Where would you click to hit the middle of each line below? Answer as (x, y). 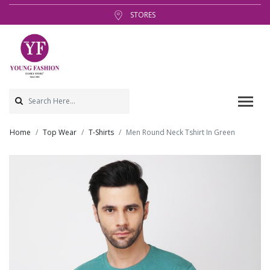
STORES (142, 15)
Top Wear (60, 132)
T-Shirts (101, 132)
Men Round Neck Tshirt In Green (181, 132)
